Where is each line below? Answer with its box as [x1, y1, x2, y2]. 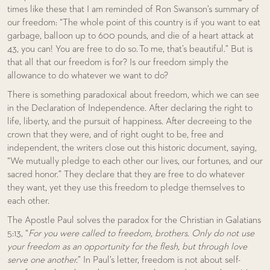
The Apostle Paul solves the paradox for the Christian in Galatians [7, 216, 261, 226]
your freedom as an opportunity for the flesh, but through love [7, 242, 247, 253]
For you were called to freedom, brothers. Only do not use [28, 229, 254, 239]
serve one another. [7, 256, 78, 266]
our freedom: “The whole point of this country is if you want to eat [7, 18, 260, 28]
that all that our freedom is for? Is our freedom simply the [7, 58, 228, 68]
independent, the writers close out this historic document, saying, [7, 143, 257, 154]
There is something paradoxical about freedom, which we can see [7, 90, 259, 101]
